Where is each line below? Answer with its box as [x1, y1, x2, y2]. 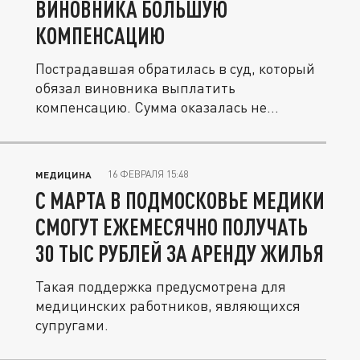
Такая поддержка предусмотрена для [35, 277, 286, 295]
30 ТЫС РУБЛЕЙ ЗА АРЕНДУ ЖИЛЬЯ [35, 239, 324, 267]
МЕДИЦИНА [35, 169, 92, 180]
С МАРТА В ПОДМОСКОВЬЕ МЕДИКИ [35, 186, 325, 214]
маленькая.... [35, 117, 124, 135]
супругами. [35, 316, 108, 333]
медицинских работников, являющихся [35, 297, 301, 314]
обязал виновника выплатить [35, 79, 235, 96]
